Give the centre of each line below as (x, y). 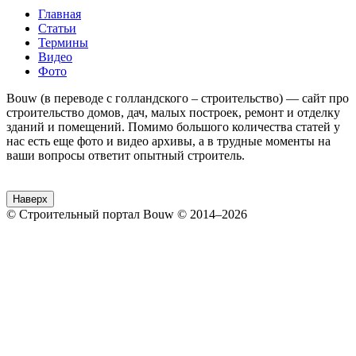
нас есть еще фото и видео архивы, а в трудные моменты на (168, 141)
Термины (63, 42)
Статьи (57, 28)
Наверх (30, 199)
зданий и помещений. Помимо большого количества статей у (173, 126)
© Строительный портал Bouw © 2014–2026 (127, 214)
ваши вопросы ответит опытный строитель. (126, 155)
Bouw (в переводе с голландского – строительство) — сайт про (178, 98)
